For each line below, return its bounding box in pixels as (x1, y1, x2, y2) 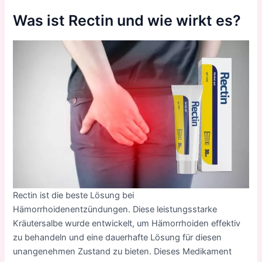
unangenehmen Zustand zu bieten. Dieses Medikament (13, 246, 232, 257)
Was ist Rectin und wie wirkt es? (13, 12, 242, 30)
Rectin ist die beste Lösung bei (13, 189, 135, 201)
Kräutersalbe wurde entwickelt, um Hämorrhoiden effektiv (13, 218, 241, 229)
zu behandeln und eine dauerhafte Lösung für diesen (13, 232, 222, 243)
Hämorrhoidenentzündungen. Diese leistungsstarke (13, 204, 218, 215)
